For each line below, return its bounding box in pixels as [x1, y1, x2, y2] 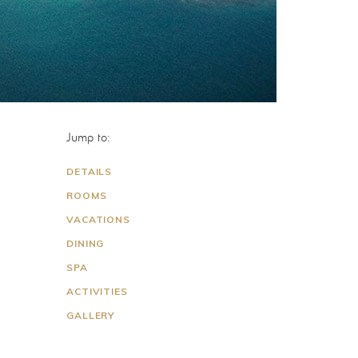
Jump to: [66, 131, 110, 145]
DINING [66, 237, 105, 249]
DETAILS [66, 165, 113, 177]
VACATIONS [66, 213, 130, 225]
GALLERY [66, 308, 116, 321]
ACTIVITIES [66, 284, 128, 297]
